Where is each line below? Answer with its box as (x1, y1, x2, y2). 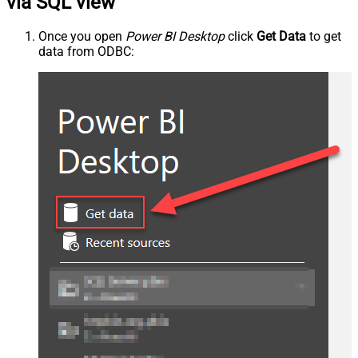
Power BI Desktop (125, 29, 225, 45)
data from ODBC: (38, 44, 134, 60)
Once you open (38, 29, 125, 45)
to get (306, 29, 341, 45)
